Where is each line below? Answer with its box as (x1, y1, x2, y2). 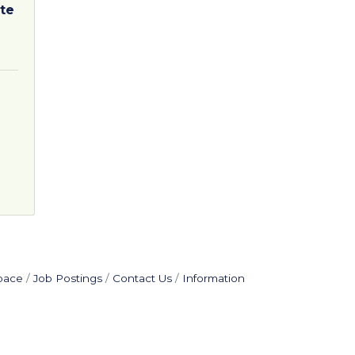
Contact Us (112, 272, 172, 284)
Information (181, 272, 245, 284)
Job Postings (32, 272, 102, 284)
